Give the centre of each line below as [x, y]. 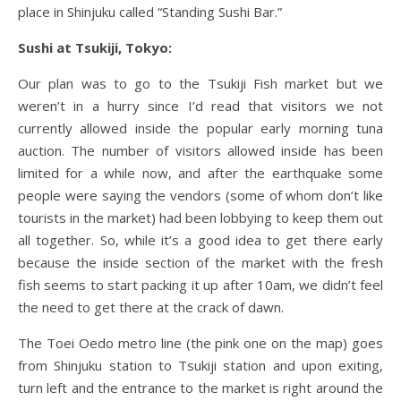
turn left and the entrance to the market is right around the [200, 387]
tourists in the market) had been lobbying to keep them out [200, 217]
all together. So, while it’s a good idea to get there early [200, 239]
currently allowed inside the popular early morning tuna [200, 128]
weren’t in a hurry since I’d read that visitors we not [200, 105]
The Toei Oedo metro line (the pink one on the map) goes [200, 342]
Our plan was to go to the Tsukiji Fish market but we [200, 83]
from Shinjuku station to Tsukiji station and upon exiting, [200, 365]
